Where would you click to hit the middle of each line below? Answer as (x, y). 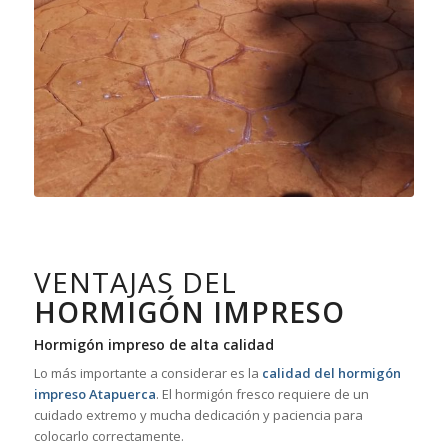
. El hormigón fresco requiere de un (262, 394)
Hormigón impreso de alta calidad (153, 345)
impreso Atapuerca (94, 394)
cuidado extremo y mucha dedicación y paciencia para (198, 415)
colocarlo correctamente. (108, 436)
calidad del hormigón (331, 373)
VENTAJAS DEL (135, 282)
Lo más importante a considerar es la (147, 373)
